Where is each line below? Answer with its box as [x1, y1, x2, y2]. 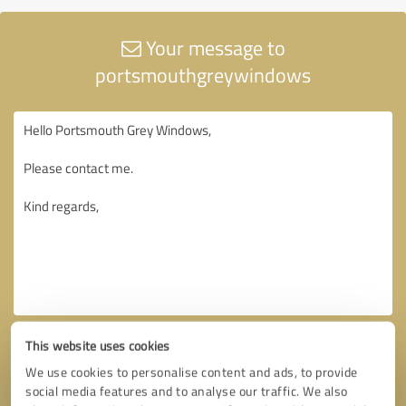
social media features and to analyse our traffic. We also [25, 382, 348, 400]
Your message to [140, 33, 285, 62]
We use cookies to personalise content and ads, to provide [25, 363, 358, 381]
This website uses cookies [25, 337, 170, 354]
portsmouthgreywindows [95, 60, 311, 89]
